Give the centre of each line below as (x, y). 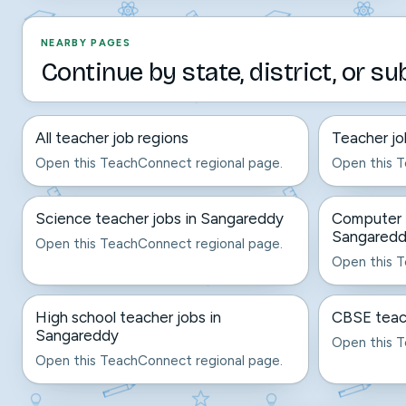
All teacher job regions (112, 138)
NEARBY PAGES (86, 43)
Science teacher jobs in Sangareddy (159, 218)
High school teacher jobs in (128, 317)
